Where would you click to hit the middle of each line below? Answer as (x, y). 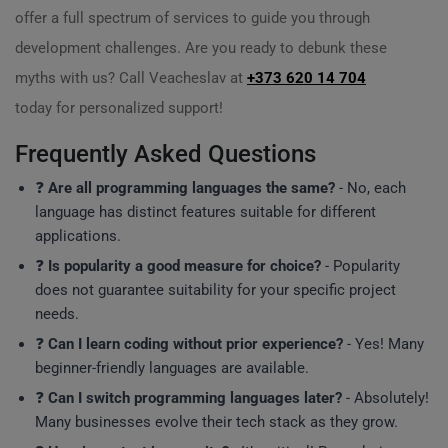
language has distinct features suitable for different (205, 212)
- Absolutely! (385, 398)
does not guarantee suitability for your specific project (215, 290)
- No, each (370, 188)
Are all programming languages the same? (191, 188)
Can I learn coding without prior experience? (195, 344)
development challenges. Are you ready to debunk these (201, 48)
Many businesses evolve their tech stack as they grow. (216, 422)
